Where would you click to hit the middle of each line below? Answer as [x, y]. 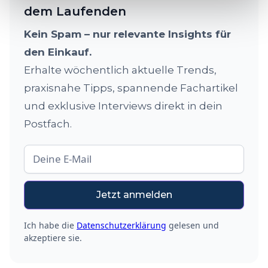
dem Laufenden [75, 12]
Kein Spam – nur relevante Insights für [127, 34]
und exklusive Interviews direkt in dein [123, 106]
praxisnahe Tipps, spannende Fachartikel [131, 88]
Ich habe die [50, 226]
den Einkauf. [58, 52]
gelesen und [193, 226]
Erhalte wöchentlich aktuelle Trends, [120, 70]
